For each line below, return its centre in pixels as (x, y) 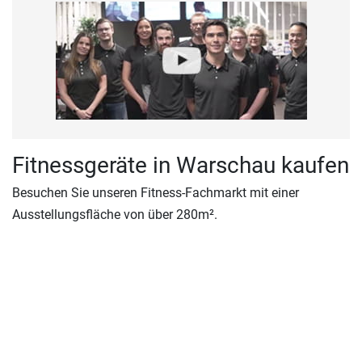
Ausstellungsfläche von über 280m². (115, 214)
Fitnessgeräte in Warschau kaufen (181, 165)
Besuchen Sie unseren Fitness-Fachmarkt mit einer (156, 192)
